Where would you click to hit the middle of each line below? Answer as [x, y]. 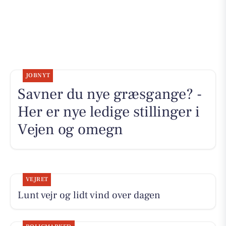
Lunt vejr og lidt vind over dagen [89, 195]
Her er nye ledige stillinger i [108, 111]
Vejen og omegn [70, 129]
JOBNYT [38, 75]
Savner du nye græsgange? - [109, 94]
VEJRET [37, 179]
